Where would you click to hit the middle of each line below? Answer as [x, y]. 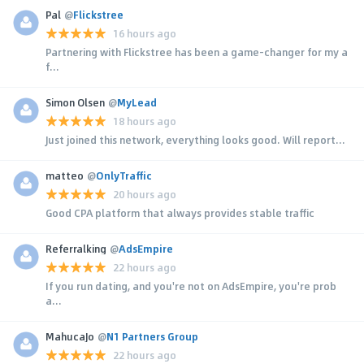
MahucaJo [70, 336]
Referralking [76, 248]
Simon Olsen [75, 102]
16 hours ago [145, 34]
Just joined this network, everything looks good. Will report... [195, 139]
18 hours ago [145, 121]
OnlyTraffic [124, 175]
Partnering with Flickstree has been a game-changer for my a [197, 52]
